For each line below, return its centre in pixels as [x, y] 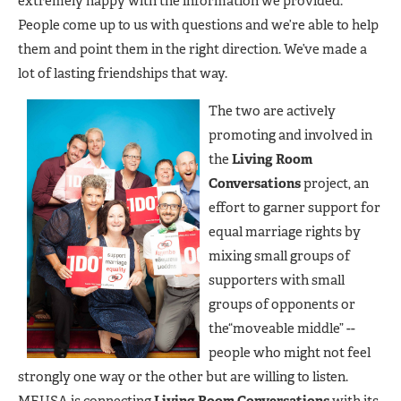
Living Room [272, 160]
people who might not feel [290, 353]
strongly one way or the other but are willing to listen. [183, 377]
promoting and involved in [290, 136]
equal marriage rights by [285, 232]
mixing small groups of [279, 256]
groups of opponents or [282, 305]
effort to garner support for [294, 208]
